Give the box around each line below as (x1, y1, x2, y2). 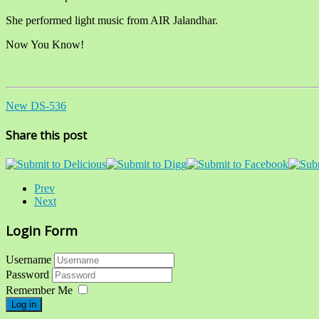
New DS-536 (6, 99, 66, 112)
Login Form (6, 221, 78, 239)
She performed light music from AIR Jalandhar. (6, 14, 218, 26)
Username (6, 253, 51, 266)
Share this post (6, 127, 87, 143)
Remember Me (6, 283, 73, 296)
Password (6, 268, 52, 281)
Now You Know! (6, 38, 87, 51)
